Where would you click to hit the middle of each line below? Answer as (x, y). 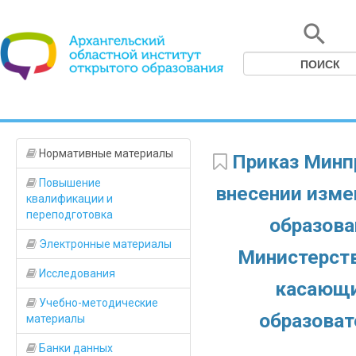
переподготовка (70, 215)
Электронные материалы (104, 244)
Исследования (76, 273)
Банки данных (75, 348)
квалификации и (70, 199)
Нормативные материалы (105, 153)
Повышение (69, 183)
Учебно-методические (97, 303)
